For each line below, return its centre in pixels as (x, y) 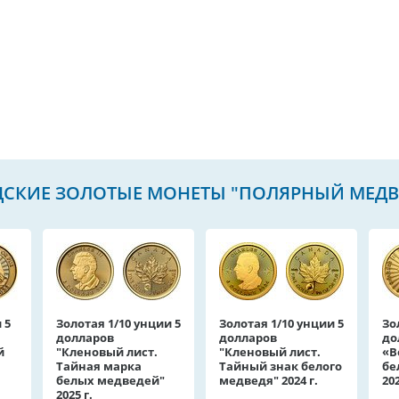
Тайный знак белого (281, 366)
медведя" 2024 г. (269, 380)
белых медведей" (110, 380)
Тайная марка (99, 366)
